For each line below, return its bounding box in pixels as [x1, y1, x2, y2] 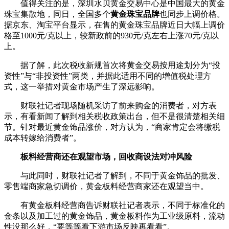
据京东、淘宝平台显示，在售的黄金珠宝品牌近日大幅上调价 [4, 20, 225, 29]
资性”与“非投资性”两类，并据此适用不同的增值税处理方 [4, 71, 211, 80]
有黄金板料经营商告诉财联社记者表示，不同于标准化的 [4, 200, 225, 210]
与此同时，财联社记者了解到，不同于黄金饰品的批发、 [4, 171, 225, 180]
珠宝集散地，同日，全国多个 [4, 9, 110, 18]
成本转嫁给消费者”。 [4, 133, 81, 142]
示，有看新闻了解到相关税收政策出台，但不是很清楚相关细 [4, 111, 225, 121]
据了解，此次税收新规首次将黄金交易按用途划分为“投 [4, 60, 220, 70]
